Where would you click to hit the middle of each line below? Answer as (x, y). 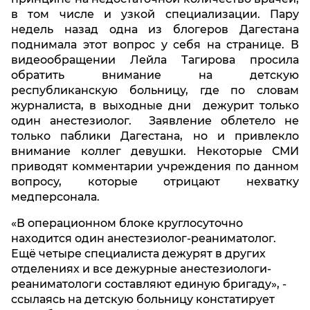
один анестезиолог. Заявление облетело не (155, 121)
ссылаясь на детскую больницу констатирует (143, 300)
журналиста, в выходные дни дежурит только (155, 106)
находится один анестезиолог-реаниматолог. (144, 239)
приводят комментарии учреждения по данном (155, 167)
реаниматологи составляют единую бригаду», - (149, 284)
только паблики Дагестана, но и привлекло (155, 136)
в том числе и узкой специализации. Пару (155, 15)
